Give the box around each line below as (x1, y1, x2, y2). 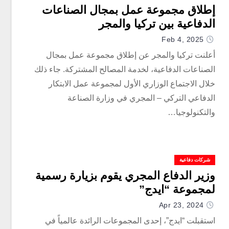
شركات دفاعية (179, 157, 210, 163)
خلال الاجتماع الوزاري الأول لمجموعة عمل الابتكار (48, 79, 215, 88)
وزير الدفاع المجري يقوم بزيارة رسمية (35, 169, 215, 182)
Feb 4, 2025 (162, 35, 204, 43)
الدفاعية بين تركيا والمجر (98, 17, 215, 30)
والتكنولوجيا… (167, 108, 215, 117)
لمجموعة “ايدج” (139, 183, 215, 196)
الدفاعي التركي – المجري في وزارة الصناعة (67, 94, 215, 102)
